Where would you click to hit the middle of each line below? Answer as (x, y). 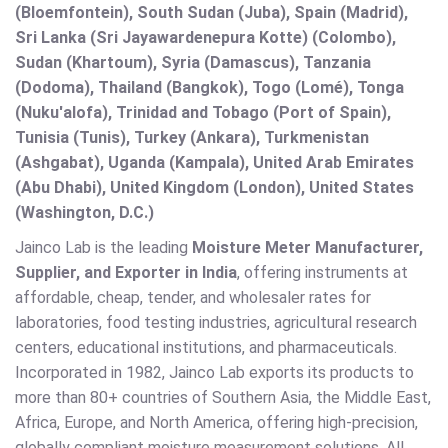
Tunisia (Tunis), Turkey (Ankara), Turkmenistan (192, 138)
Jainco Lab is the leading (103, 248)
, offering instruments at (322, 273)
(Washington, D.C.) (84, 213)
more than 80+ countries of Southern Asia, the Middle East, (223, 398)
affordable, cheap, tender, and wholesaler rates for (193, 298)
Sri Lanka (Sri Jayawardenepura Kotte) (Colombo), (205, 38)
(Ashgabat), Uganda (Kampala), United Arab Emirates (214, 163)
